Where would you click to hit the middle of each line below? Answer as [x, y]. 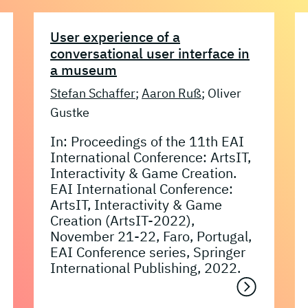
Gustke [70, 112]
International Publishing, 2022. [145, 267]
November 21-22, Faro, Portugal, [151, 236]
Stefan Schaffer [93, 93]
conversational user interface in [150, 53]
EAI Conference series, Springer [148, 252]
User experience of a [115, 36]
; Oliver [221, 93]
